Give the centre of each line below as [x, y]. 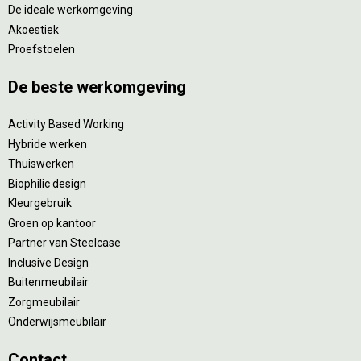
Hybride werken [48, 144]
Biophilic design [47, 183]
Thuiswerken [41, 164]
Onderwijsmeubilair [57, 322]
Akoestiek [33, 29]
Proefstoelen [41, 50]
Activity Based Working [66, 124]
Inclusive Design [48, 262]
